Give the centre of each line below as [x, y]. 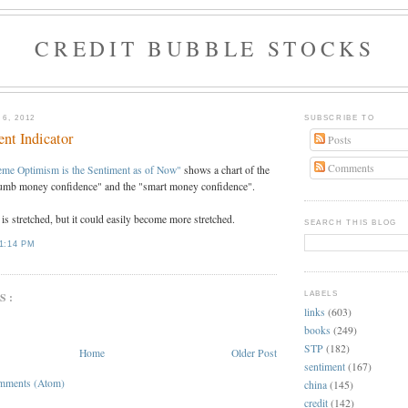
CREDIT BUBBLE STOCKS [205, 48]
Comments [349, 168]
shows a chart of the [225, 170]
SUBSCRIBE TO [340, 117]
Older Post [254, 352]
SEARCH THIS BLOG [351, 222]
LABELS [321, 293]
